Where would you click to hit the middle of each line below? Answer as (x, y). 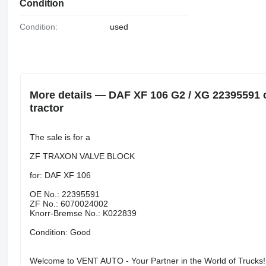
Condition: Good (60, 232)
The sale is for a (60, 137)
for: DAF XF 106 (60, 175)
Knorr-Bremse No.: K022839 (83, 213)
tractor (46, 108)
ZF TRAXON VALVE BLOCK (82, 156)
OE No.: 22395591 (64, 194)
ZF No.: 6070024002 (69, 203)
